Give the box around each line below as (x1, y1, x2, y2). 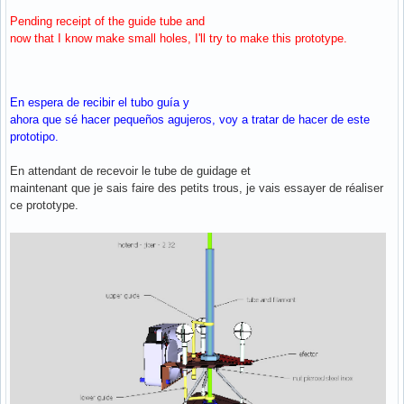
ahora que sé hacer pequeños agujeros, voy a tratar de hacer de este (10, 112, 370, 126)
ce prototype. (10, 197, 78, 212)
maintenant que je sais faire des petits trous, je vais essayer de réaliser (10, 180, 383, 195)
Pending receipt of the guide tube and (10, 14, 205, 28)
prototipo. (10, 129, 59, 143)
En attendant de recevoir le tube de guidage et (10, 163, 251, 178)
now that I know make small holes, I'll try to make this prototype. (10, 31, 347, 45)
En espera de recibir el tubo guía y (10, 95, 189, 109)
